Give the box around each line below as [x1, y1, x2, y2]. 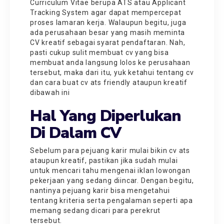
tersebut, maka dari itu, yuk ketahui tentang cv [30, 68, 194, 76]
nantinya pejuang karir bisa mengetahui [30, 186, 170, 194]
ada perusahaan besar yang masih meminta [30, 28, 185, 36]
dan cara [30, 78, 63, 86]
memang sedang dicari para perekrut [30, 206, 161, 214]
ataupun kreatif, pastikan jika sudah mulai [30, 156, 178, 164]
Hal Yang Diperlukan [30, 104, 181, 126]
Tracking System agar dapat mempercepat [30, 8, 181, 16]
